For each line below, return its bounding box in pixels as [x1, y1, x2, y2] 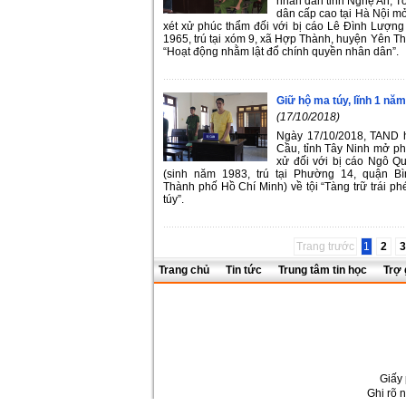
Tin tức [226, 264, 262, 276]
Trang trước [296, 239, 354, 253]
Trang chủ [159, 264, 212, 276]
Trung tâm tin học [278, 264, 367, 276]
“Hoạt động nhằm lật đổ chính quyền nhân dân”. [163, 44, 399, 58]
